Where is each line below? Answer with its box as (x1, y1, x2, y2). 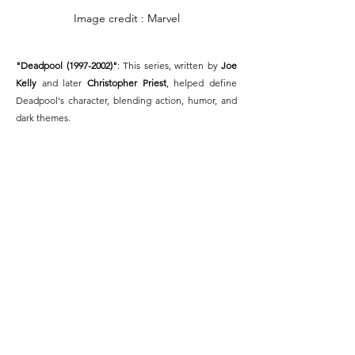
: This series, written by (116, 59, 221, 71)
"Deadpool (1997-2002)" (16, 59, 117, 71)
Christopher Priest (87, 76, 166, 89)
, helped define (166, 76, 238, 89)
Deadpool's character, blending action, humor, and (16, 94, 237, 106)
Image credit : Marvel (73, 10, 180, 25)
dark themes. (16, 111, 71, 124)
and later (36, 76, 87, 89)
